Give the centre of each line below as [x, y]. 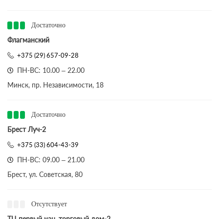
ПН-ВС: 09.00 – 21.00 [51, 160]
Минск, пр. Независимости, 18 [55, 85]
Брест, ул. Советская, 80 [45, 174]
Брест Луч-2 [27, 129]
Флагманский [28, 40]
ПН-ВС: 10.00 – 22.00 [51, 70]
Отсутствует [49, 204]
